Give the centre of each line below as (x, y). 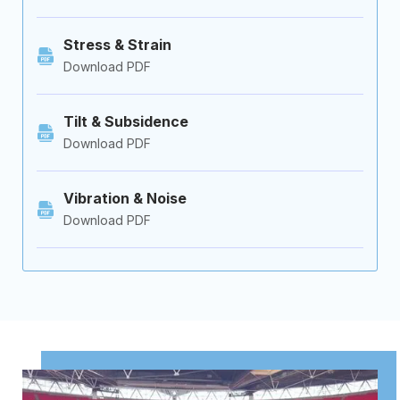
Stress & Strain (117, 45)
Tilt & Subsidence (126, 121)
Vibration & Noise (125, 198)
